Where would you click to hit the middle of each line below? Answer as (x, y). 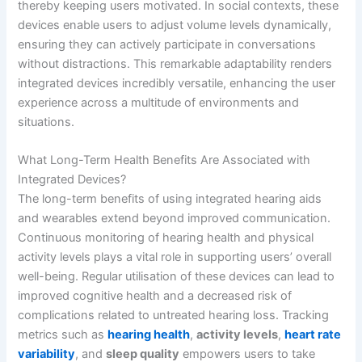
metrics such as (63, 334)
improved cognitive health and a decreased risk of (155, 295)
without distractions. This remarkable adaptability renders (175, 63)
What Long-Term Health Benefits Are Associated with (164, 160)
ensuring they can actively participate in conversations (167, 44)
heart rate (313, 334)
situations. (46, 122)
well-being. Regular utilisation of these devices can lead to (177, 276)
